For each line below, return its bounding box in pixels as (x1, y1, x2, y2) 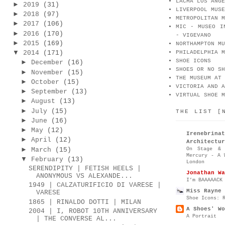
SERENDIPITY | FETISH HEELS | (29, 165, 142, 173)
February (31, 155, 63, 163)
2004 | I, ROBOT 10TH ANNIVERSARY (29, 207, 158, 215)
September (31, 88, 67, 96)
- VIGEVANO (176, 32, 211, 39)
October (31, 78, 59, 86)
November (31, 68, 63, 76)
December (31, 59, 63, 67)
